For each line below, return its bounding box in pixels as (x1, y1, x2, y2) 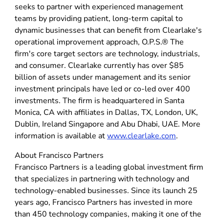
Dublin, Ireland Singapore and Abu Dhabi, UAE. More (15, 118, 200, 130)
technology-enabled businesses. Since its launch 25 (15, 185, 197, 196)
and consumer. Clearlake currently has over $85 (15, 60, 184, 71)
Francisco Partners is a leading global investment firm (15, 161, 203, 173)
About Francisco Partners (15, 150, 104, 161)
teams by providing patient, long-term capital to (15, 13, 183, 24)
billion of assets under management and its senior (15, 71, 191, 83)
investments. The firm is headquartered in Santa (15, 95, 184, 106)
